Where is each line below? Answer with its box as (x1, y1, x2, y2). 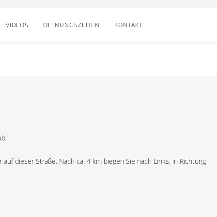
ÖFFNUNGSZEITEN (43, 21, 100, 29)
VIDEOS (5, 21, 29, 29)
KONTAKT (114, 21, 142, 29)
